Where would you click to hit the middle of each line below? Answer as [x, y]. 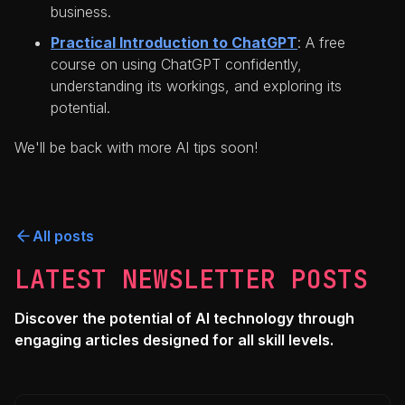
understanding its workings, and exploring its [196, 86]
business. [81, 12]
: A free [321, 43]
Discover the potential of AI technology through [184, 319]
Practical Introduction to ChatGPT [174, 43]
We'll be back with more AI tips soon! [136, 148]
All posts [63, 236]
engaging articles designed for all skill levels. [174, 340]
